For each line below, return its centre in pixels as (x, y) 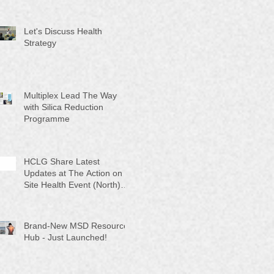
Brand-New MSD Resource (76, 225)
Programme (47, 118)
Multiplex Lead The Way (70, 95)
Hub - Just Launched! (65, 237)
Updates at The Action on (73, 173)
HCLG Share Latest (62, 161)
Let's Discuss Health (63, 31)
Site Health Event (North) (72, 184)
